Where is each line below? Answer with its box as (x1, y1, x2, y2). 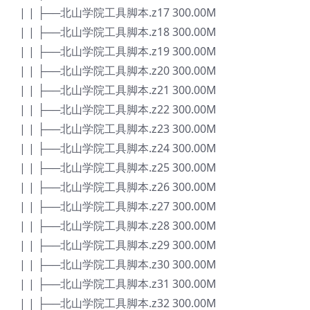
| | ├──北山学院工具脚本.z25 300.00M (19, 160, 217, 176)
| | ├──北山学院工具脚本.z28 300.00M (19, 218, 217, 234)
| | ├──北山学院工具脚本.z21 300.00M (19, 82, 217, 98)
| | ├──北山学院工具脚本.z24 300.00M (19, 140, 217, 156)
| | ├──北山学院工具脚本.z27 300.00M (19, 199, 217, 215)
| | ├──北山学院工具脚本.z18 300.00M (19, 24, 217, 40)
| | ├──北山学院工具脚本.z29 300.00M (19, 237, 217, 253)
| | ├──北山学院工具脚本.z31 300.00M (19, 276, 217, 292)
